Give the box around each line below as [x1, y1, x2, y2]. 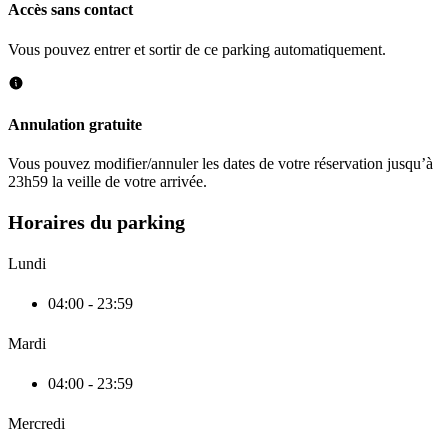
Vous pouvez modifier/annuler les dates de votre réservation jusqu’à [8, 155, 433, 173]
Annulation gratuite [8, 116, 142, 133]
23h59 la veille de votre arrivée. [8, 173, 207, 191]
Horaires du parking [8, 210, 185, 233]
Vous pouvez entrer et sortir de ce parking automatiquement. [8, 40, 386, 58]
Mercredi [8, 415, 65, 433]
